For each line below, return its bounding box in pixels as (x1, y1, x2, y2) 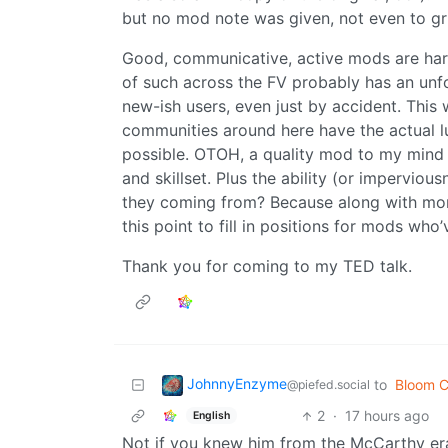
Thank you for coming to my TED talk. (122, 256, 412, 277)
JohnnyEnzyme (187, 375, 287, 393)
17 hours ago (344, 407, 429, 425)
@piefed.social (287, 377, 370, 393)
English (192, 408, 230, 422)
